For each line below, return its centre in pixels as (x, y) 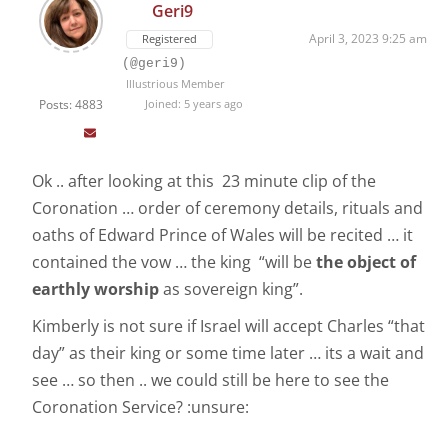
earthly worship (95, 289)
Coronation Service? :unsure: (140, 407)
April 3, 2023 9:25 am (368, 39)
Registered (169, 39)
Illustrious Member (175, 84)
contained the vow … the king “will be (174, 262)
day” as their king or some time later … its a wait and (228, 353)
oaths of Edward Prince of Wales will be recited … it (222, 235)
